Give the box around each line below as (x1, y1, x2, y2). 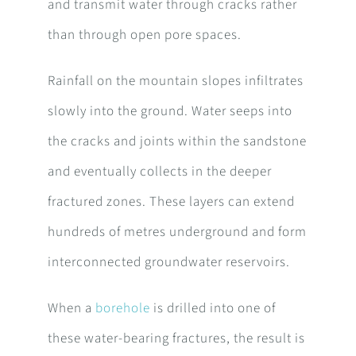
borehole (95, 299, 150, 319)
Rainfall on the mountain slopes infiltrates (47, 72, 304, 91)
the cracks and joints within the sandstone (47, 132, 307, 152)
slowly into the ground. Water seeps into (47, 102, 292, 122)
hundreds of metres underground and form (47, 222, 307, 242)
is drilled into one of (149, 299, 276, 319)
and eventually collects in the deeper (47, 162, 272, 182)
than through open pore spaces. (47, 25, 242, 45)
